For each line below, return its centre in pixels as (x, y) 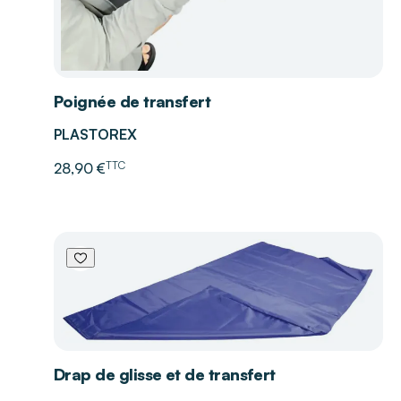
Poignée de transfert (132, 102)
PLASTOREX (95, 134)
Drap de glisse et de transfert (165, 374)
